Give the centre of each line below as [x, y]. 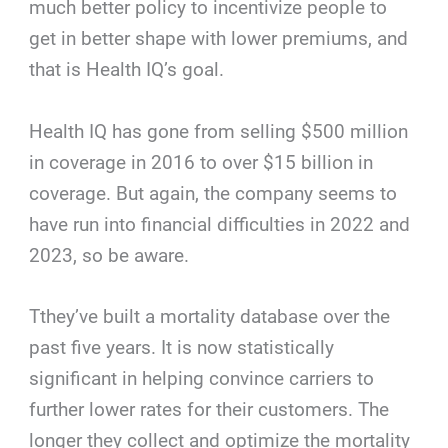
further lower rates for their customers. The [209, 409]
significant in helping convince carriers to [202, 378]
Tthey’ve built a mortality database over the [210, 316]
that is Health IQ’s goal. [127, 70]
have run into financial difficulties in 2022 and [220, 224]
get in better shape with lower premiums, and [219, 39]
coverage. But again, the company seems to [213, 193]
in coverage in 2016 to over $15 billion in [201, 162]
